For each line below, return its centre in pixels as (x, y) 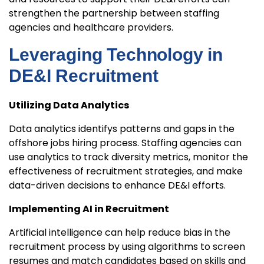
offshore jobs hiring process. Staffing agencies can (125, 143)
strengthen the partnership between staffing (114, 14)
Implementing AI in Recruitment (89, 209)
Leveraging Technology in (116, 55)
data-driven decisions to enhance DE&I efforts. (117, 186)
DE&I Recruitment (84, 76)
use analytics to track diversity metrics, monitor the (128, 157)
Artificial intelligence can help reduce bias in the (120, 233)
